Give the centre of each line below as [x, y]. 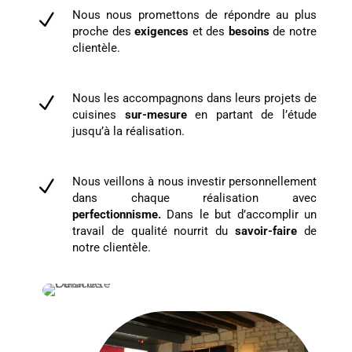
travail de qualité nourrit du [154, 231]
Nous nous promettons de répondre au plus [194, 15]
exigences [162, 32]
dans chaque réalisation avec [194, 198]
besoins [251, 32]
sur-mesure [156, 115]
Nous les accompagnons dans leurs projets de [194, 99]
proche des [103, 32]
